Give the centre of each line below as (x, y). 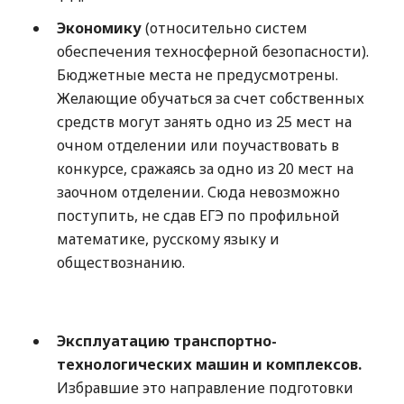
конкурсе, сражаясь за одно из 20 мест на (205, 169)
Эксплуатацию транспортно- (166, 341)
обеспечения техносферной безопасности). (212, 52)
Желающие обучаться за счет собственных (210, 99)
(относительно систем (224, 28)
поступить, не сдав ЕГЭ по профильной (198, 216)
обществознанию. (120, 263)
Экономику (99, 28)
